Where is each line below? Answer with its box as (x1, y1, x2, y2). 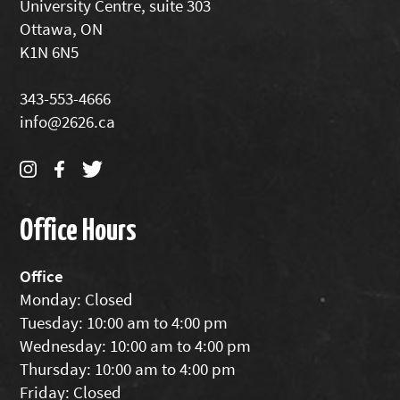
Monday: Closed (20, 287, 134, 310)
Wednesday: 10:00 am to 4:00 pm (20, 334, 252, 356)
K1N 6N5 (20, 40, 79, 62)
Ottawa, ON (20, 17, 104, 39)
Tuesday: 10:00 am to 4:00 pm (20, 311, 229, 333)
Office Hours (20, 209, 137, 246)
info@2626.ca (20, 110, 116, 132)
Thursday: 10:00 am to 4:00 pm (20, 357, 237, 379)
